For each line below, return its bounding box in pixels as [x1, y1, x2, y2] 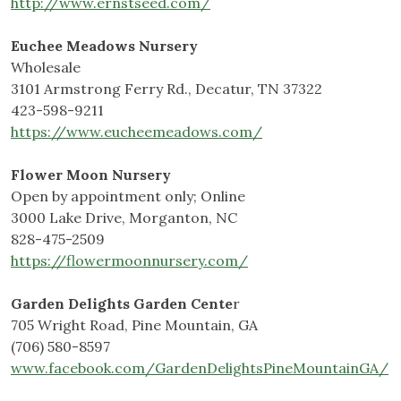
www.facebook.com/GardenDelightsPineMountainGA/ [11, 359, 388, 378]
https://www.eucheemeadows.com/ [11, 123, 262, 141]
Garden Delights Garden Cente [11, 294, 233, 313]
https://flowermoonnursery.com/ [11, 252, 248, 270]
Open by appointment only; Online [11, 187, 245, 206]
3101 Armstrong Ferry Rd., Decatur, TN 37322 [11, 80, 322, 98]
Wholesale [11, 58, 81, 77]
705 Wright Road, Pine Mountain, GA [11, 316, 258, 335]
